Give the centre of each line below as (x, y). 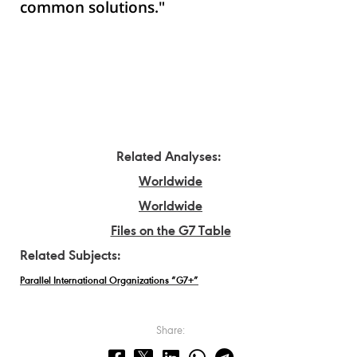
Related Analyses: (169, 158)
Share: (171, 332)
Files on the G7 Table (171, 232)
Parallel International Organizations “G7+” (109, 282)
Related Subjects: (71, 257)
